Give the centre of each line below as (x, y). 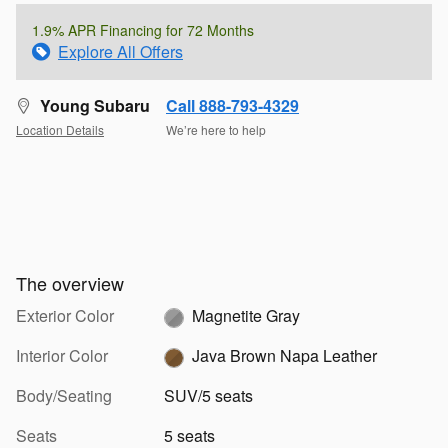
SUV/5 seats (208, 395)
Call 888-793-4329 (232, 105)
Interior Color (62, 355)
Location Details (60, 130)
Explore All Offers (120, 51)
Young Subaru (95, 105)
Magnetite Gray (245, 315)
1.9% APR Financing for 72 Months (143, 29)
